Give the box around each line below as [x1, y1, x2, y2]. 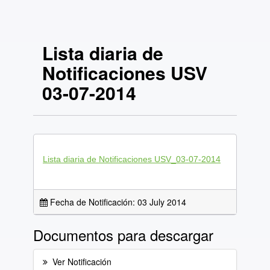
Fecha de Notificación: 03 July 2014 [48, 196, 186, 208]
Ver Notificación [52, 256, 111, 268]
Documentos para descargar [33, 224, 213, 245]
